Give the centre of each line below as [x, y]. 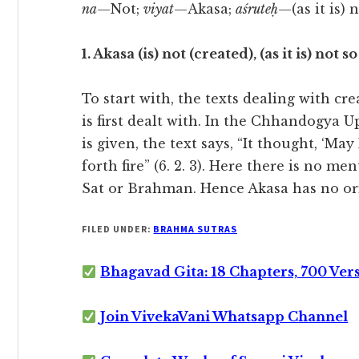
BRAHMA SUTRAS [195, 229]
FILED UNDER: [118, 229]
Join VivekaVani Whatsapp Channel [224, 317]
